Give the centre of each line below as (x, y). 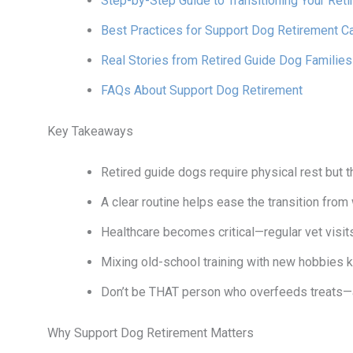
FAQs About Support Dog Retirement (202, 90)
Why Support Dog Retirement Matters (150, 333)
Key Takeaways (90, 131)
